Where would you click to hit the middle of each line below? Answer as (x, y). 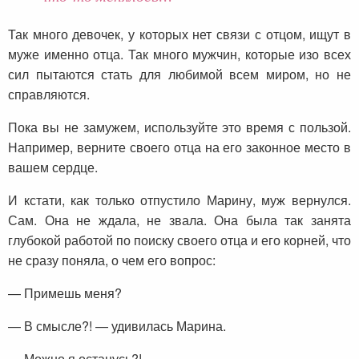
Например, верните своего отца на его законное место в (179, 147)
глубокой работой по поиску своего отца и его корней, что (179, 240)
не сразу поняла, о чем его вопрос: (112, 260)
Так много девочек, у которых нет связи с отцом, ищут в (179, 34)
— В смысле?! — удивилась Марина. (117, 326)
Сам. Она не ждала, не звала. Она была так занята (179, 220)
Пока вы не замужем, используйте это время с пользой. (179, 127)
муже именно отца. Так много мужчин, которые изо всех (179, 54)
